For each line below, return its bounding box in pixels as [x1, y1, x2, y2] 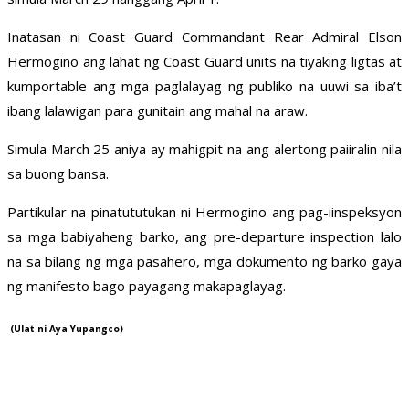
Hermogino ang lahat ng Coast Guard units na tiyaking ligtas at [7, 52, 402, 71]
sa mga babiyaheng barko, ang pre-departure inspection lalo [7, 227, 402, 246]
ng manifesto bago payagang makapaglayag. [7, 277, 286, 296]
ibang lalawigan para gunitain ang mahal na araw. [7, 101, 308, 121]
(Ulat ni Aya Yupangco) [7, 321, 123, 335]
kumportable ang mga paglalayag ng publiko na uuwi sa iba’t [7, 77, 402, 96]
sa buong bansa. [7, 164, 109, 184]
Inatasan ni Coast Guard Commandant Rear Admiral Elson [7, 27, 402, 47]
